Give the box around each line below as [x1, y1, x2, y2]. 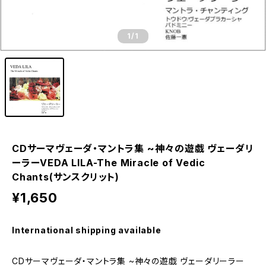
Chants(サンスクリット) [12, 171, 119, 183]
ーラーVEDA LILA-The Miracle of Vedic [12, 157, 205, 169]
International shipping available [12, 225, 161, 235]
